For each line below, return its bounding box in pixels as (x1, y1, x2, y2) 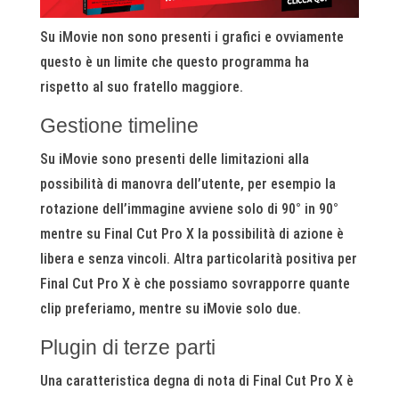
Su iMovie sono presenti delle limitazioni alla (39, 150, 309, 167)
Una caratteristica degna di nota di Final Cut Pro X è (39, 371, 354, 389)
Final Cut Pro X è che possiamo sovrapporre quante (39, 274, 350, 292)
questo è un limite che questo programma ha (39, 53, 309, 70)
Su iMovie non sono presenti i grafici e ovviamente (39, 28, 344, 45)
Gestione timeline (39, 113, 199, 137)
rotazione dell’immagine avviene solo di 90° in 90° (39, 199, 338, 217)
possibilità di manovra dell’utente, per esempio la (39, 175, 336, 192)
